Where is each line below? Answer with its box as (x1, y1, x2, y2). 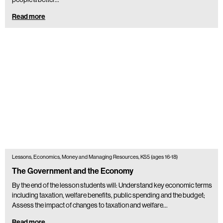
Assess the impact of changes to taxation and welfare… (12, 201, 168, 209)
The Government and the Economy (12, 166, 133, 176)
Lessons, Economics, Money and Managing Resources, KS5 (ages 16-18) (12, 153, 178, 160)
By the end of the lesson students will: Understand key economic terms (12, 181, 212, 189)
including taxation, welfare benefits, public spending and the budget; (12, 191, 205, 199)
